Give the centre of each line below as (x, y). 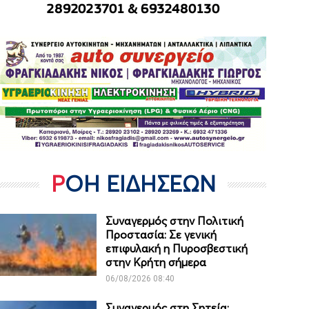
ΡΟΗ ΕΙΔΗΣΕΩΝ (140, 184)
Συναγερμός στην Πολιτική (175, 221)
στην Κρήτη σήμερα (156, 262)
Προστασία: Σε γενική (161, 235)
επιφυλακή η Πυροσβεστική (177, 249)
